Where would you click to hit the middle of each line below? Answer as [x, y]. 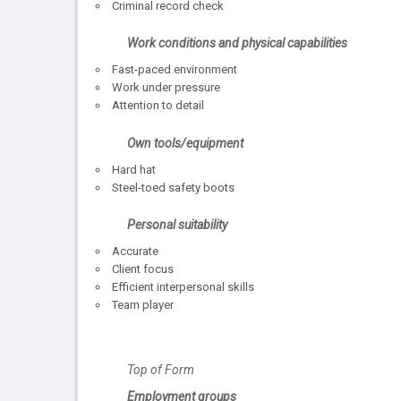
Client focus [143, 269]
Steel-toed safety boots [173, 187]
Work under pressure [166, 88]
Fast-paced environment [175, 70]
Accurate [135, 252]
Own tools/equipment [185, 143]
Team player [143, 305]
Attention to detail [158, 106]
